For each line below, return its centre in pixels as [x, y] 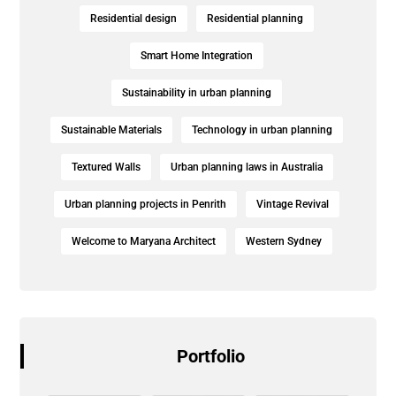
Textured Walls [106, 168]
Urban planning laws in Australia [246, 168]
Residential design [133, 19]
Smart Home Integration [197, 56]
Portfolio [211, 357]
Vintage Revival [293, 205]
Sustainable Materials [111, 130]
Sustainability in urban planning [197, 93]
